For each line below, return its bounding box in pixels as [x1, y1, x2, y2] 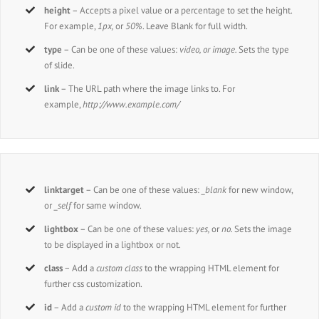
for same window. [71, 199, 142, 211]
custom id [85, 300, 122, 313]
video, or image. [179, 43, 239, 56]
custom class [96, 261, 143, 274]
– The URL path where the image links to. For [59, 83, 236, 95]
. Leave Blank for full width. [142, 20, 249, 33]
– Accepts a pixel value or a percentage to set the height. [70, 4, 293, 17]
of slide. [44, 59, 75, 72]
